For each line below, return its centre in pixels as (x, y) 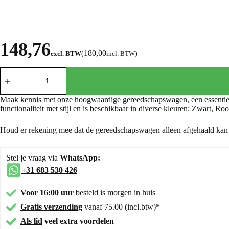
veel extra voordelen (78, 221)
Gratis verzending (51, 207)
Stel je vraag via (33, 157)
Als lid (31, 221)
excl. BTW (66, 53)
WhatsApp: (80, 157)
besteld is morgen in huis (116, 192)
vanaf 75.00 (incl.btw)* (121, 207)
